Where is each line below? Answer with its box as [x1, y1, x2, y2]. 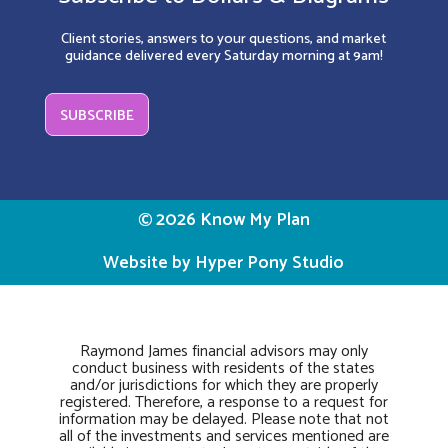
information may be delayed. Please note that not [58, 405, 389, 433]
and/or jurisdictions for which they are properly [69, 371, 378, 399]
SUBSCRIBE [60, 104, 135, 129]
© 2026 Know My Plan [137, 206, 310, 236]
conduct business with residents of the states [72, 354, 376, 382]
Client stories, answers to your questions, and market [61, 26, 387, 51]
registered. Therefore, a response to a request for [59, 388, 388, 416]
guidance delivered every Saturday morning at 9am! [64, 43, 383, 68]
